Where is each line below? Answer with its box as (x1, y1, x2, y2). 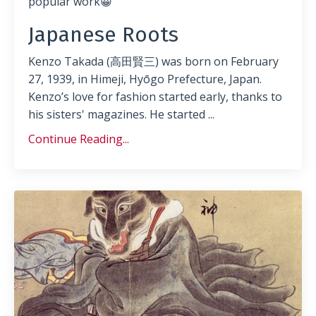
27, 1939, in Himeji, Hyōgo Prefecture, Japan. (28, 71, 262, 87)
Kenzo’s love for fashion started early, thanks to (28, 88, 282, 104)
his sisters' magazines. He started (28, 106, 208, 122)
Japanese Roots (28, 21, 178, 47)
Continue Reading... (28, 130, 129, 147)
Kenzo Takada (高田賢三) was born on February (28, 53, 279, 69)
